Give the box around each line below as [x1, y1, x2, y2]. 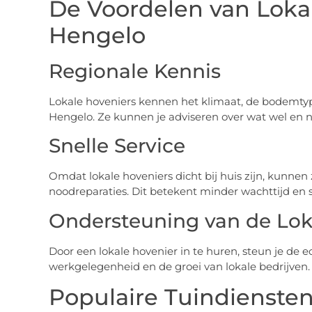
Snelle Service [48, 134, 185, 158]
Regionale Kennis [48, 58, 221, 83]
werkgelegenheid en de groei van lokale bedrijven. [48, 259, 310, 273]
